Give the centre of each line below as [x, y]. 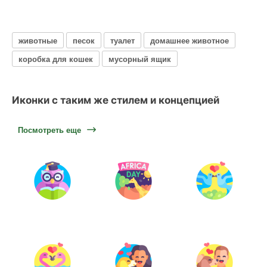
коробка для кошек [56, 58]
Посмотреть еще [49, 130]
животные [38, 40]
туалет [122, 40]
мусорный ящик [140, 58]
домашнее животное [190, 40]
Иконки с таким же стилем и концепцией [116, 100]
